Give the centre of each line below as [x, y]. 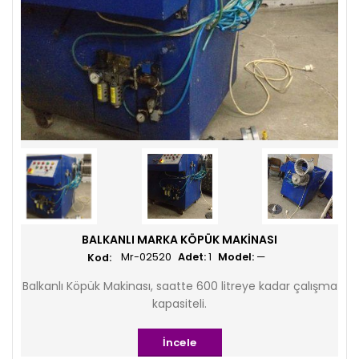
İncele [179, 342]
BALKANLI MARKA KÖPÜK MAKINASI [179, 240]
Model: [237, 257]
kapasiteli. [179, 304]
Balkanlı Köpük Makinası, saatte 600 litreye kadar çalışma [179, 286]
